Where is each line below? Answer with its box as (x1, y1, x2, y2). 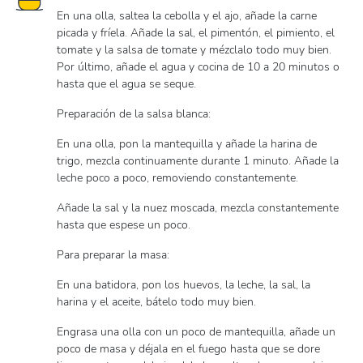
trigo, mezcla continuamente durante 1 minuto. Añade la (57, 153, 339, 169)
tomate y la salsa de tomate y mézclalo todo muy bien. (57, 42, 331, 58)
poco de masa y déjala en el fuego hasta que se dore (57, 341, 320, 357)
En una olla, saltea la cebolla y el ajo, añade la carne (57, 8, 317, 23)
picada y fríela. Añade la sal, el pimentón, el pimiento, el (57, 25, 335, 41)
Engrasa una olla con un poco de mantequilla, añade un (57, 324, 335, 340)
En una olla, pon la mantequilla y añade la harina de (57, 136, 317, 152)
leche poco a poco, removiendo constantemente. (57, 170, 298, 186)
